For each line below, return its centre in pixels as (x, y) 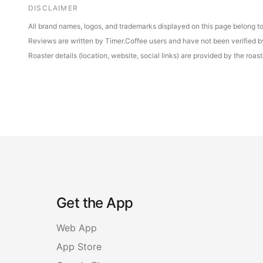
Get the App (95, 203)
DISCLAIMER (53, 8)
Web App (77, 227)
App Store (79, 246)
